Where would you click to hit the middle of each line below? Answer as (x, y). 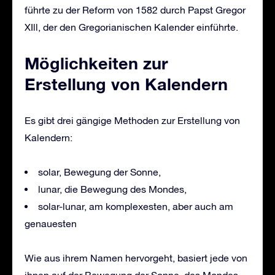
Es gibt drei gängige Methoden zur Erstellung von (132, 120)
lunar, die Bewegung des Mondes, (112, 189)
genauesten (51, 223)
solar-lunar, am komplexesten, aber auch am (136, 206)
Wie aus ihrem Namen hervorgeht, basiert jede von (136, 258)
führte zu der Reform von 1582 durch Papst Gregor (135, 10)
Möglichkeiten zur (96, 63)
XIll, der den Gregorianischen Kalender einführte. (131, 27)
